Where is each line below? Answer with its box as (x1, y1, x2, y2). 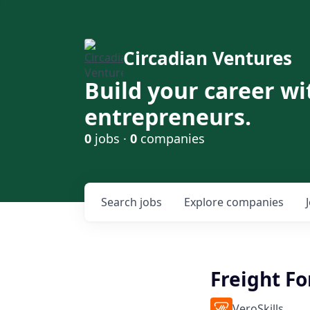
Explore (184, 194, 226, 210)
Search (101, 194, 140, 210)
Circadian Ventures (123, 46, 292, 71)
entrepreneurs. (84, 102, 251, 131)
